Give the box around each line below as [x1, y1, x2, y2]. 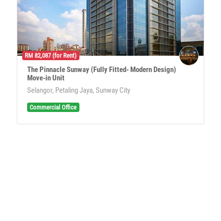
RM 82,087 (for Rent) [25, 52, 77, 60]
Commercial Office [30, 104, 77, 111]
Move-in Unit [27, 73, 65, 82]
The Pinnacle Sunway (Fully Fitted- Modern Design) [27, 65, 176, 74]
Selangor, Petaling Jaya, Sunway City [27, 85, 130, 95]
